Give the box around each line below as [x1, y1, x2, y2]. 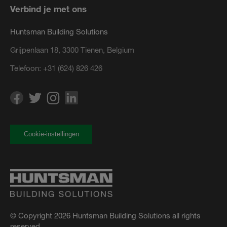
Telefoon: [10, 63, 43, 73]
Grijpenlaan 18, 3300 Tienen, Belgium [10, 45, 134, 55]
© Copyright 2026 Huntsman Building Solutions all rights [10, 210, 201, 220]
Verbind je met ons [10, 4, 87, 15]
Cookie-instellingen [23, 130, 79, 138]
